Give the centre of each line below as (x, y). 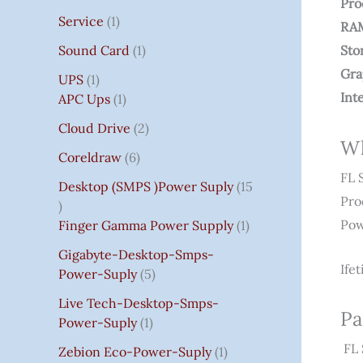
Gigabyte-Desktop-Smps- (136, 254)
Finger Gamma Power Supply (146, 225)
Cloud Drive (94, 128)
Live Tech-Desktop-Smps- (139, 303)
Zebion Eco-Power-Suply (135, 351)
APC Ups (84, 98)
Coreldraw (90, 157)
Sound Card (94, 50)
